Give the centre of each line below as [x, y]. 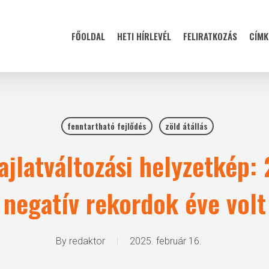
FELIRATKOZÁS [210, 36]
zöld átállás [186, 126]
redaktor [87, 241]
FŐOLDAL [88, 36]
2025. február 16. [165, 241]
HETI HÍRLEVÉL [144, 36]
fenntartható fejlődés [107, 126]
